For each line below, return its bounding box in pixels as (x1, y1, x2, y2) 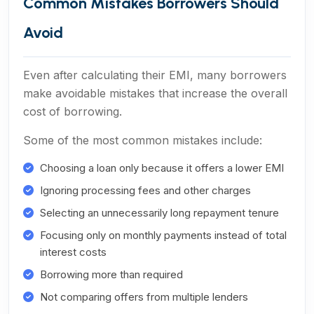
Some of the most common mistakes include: (23, 133, 262, 147)
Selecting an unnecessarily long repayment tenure (40, 206, 279, 219)
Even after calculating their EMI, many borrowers (23, 68, 287, 82)
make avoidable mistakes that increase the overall (23, 86, 287, 100)
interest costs (40, 245, 107, 259)
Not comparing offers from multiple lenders (40, 290, 248, 303)
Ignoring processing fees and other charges (40, 184, 251, 197)
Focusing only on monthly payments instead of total (40, 228, 287, 242)
